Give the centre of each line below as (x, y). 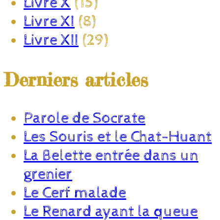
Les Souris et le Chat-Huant (118, 137)
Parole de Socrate (84, 118)
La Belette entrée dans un (111, 155)
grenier (48, 174)
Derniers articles (76, 79)
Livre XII (51, 41)
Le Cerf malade (75, 193)
